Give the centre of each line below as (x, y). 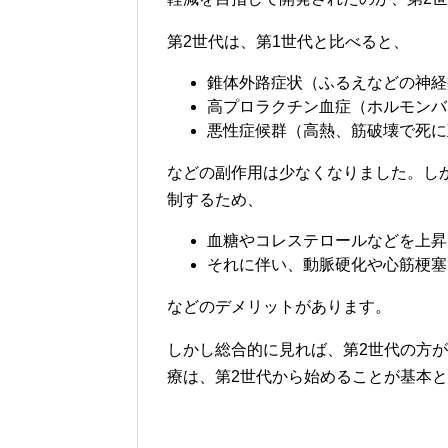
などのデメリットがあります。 (279, 306)
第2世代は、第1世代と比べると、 (288, 41)
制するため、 (215, 199)
